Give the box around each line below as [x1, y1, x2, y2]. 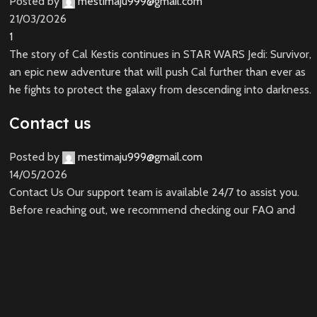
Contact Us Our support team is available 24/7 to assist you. [9, 185, 300, 200]
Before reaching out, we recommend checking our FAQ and [9, 203, 296, 217]
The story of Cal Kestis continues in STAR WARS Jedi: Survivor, [9, 47, 312, 62]
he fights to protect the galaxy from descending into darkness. [9, 83, 312, 97]
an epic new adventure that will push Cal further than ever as [9, 65, 306, 79]
